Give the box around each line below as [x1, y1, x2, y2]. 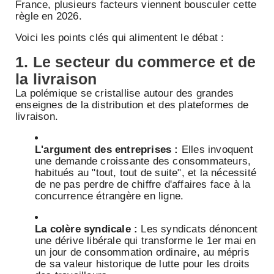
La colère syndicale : [35, 223, 138, 235]
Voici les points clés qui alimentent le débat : [15, 32, 224, 44]
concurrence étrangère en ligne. [35, 190, 184, 202]
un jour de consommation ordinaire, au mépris [35, 246, 250, 259]
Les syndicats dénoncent [138, 223, 258, 235]
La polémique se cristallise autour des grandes [15, 87, 234, 100]
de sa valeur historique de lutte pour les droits [35, 258, 250, 270]
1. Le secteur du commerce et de [15, 53, 256, 71]
